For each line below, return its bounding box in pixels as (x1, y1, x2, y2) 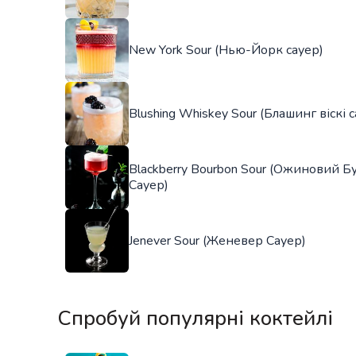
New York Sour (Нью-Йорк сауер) (129, 41, 323, 59)
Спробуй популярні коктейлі (57, 304, 333, 332)
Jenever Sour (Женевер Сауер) (129, 231, 306, 250)
